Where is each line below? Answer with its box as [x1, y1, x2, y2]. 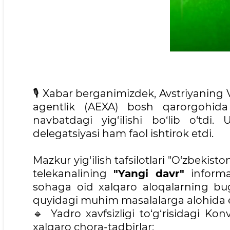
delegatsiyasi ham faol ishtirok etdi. [33, 127, 214, 140]
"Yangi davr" [113, 167, 184, 180]
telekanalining [33, 167, 113, 180]
